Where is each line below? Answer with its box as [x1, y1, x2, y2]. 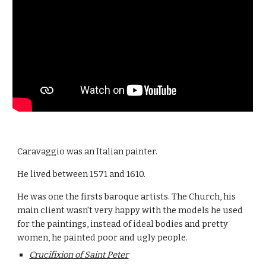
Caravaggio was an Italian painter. [17, 145, 158, 157]
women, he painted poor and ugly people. [17, 232, 188, 243]
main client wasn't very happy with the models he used [17, 204, 243, 216]
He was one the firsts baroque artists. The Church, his [17, 191, 236, 202]
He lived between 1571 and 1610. [17, 168, 146, 179]
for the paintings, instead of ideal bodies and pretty [17, 218, 229, 229]
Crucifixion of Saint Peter [29, 249, 129, 260]
